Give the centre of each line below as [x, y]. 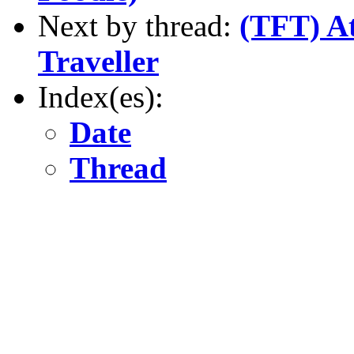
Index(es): [101, 96]
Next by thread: [139, 25]
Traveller [98, 61]
